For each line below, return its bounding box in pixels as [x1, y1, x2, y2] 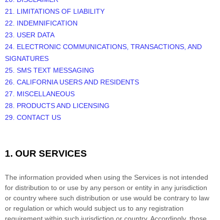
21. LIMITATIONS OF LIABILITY [5, 7, 105, 16]
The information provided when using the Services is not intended [5, 173, 208, 182]
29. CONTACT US [5, 113, 61, 122]
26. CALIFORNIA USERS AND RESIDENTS [5, 78, 139, 86]
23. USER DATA [5, 31, 55, 39]
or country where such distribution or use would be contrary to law [5, 194, 209, 202]
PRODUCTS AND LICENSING [17, 102, 110, 110]
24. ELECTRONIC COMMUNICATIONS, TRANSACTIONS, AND [5, 43, 202, 51]
